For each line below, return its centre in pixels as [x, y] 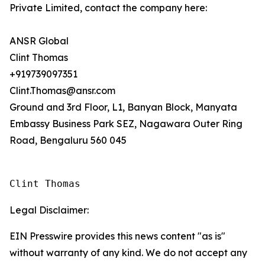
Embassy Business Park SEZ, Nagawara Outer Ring [126, 123]
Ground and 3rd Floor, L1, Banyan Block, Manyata [123, 107]
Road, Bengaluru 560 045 [68, 140]
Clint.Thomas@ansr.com [62, 90]
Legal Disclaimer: [49, 210]
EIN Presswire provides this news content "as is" [117, 236]
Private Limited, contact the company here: [108, 7]
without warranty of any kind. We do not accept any [128, 252]
